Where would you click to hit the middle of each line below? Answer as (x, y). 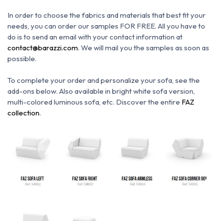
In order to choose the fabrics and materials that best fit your (107, 15)
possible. (22, 59)
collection (23, 113)
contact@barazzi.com (43, 48)
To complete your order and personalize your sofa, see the (104, 80)
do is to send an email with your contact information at (95, 37)
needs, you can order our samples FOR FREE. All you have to (106, 26)
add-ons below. (33, 91)
